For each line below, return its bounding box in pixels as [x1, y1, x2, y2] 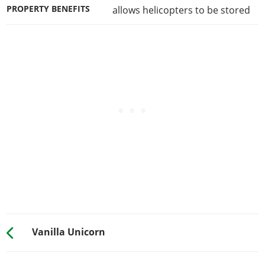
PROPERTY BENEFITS [7, 3, 91, 14]
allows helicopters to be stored [112, 3, 250, 17]
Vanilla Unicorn [31, 225, 105, 238]
